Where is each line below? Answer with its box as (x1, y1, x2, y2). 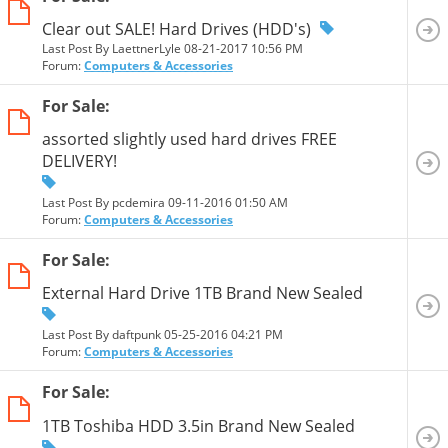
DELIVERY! (42, 150, 117, 173)
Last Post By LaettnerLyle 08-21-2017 (42, 40, 251, 58)
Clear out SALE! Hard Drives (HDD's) (42, 18, 311, 41)
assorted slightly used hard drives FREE (42, 128, 337, 151)
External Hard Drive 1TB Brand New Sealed (42, 282, 363, 305)
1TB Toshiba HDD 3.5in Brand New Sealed (42, 414, 355, 437)
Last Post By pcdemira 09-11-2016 (42, 194, 235, 212)
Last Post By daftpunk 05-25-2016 (42, 326, 231, 344)
